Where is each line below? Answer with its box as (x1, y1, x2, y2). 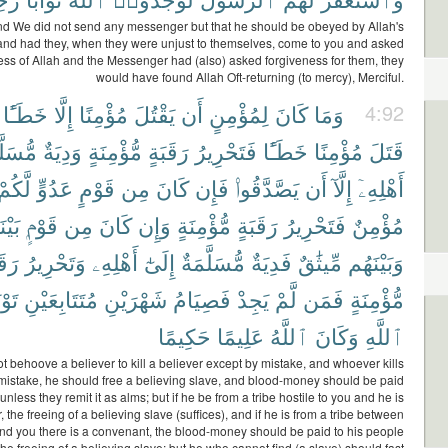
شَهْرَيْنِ (104, 283, 167, 314)
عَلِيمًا (217, 320, 264, 351)
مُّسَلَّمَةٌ (181, 246, 245, 277)
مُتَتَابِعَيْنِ (24, 283, 98, 314)
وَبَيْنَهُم (348, 246, 404, 277)
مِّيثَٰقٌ (298, 246, 342, 277)
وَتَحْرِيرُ (25, 246, 86, 277)
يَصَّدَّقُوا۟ (235, 172, 299, 203)
